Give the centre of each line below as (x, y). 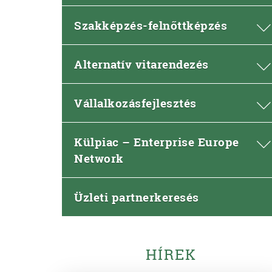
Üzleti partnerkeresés (137, 197)
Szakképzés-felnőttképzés (151, 25)
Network (99, 158)
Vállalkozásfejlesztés (135, 103)
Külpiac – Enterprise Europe (157, 142)
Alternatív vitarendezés (141, 64)
